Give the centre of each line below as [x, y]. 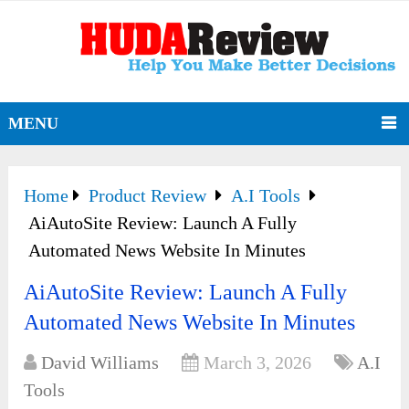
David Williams [100, 363]
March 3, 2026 [258, 363]
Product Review [148, 196]
